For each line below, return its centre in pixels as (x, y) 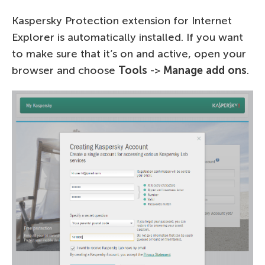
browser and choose (65, 71)
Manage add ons (205, 71)
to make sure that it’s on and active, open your (129, 54)
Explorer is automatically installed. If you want (127, 38)
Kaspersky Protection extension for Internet (122, 21)
